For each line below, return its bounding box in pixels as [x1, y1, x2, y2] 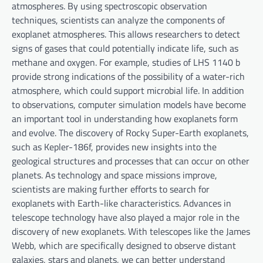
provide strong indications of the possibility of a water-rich [12, 69, 245, 83]
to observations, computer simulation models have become [12, 97, 246, 112]
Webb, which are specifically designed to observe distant [12, 238, 236, 252]
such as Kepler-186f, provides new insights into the [12, 140, 217, 154]
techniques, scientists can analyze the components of [12, 13, 225, 27]
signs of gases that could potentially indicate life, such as [12, 41, 238, 55]
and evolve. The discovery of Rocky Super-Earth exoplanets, [12, 126, 249, 140]
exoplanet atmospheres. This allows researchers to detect [12, 27, 240, 41]
